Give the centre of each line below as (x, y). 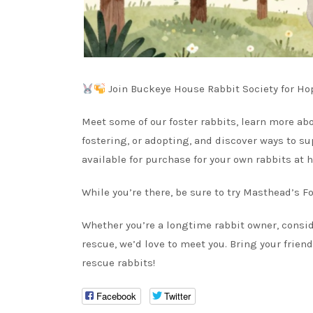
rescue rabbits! (118, 263)
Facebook (116, 296)
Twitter (177, 296)
